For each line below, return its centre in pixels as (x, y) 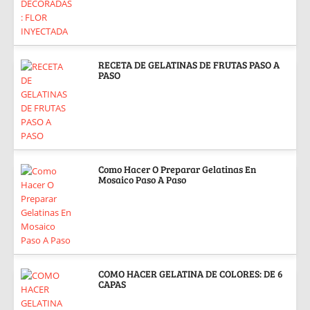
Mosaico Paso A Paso (142, 179)
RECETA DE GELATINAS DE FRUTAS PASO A (189, 64)
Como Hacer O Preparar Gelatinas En (177, 169)
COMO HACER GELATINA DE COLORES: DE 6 (190, 273)
